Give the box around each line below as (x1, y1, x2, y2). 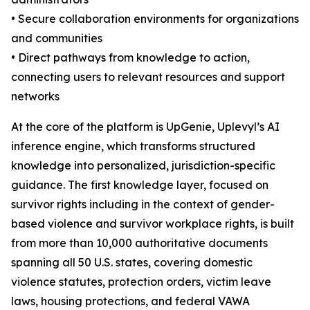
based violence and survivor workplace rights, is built (11, 217, 294, 230)
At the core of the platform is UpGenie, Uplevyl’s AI (11, 120, 280, 134)
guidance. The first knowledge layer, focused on (11, 178, 268, 192)
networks (11, 89, 60, 103)
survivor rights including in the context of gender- (11, 197, 275, 211)
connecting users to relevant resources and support (11, 70, 285, 84)
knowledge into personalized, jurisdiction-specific (11, 158, 275, 172)
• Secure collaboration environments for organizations (11, 12, 299, 26)
